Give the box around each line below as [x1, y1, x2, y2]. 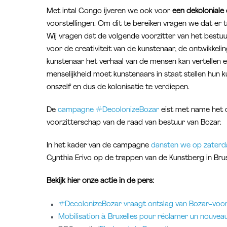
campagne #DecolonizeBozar [58, 106, 159, 115]
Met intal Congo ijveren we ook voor [47, 7, 172, 15]
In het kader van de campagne [47, 142, 151, 150]
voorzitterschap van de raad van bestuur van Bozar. [47, 119, 221, 127]
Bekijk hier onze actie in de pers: [47, 177, 154, 185]
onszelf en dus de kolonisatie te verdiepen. [47, 83, 190, 91]
